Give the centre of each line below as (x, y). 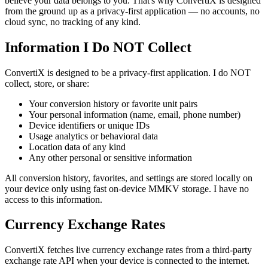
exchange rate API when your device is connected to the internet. (127, 261)
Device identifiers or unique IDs (89, 125)
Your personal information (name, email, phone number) (135, 114)
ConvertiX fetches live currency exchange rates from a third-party (128, 250)
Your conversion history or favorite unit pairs (113, 103)
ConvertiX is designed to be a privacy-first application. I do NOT (128, 72)
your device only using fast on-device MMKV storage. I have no (127, 188)
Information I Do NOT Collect (98, 47)
